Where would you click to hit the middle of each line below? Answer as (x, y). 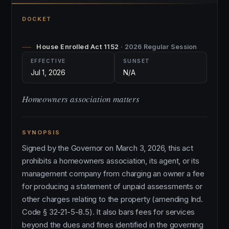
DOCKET (37, 19)
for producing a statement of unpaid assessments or (112, 186)
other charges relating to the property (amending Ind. (112, 199)
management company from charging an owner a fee (113, 174)
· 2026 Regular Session (159, 47)
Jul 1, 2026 (48, 73)
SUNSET (137, 61)
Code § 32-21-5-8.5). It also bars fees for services (109, 212)
